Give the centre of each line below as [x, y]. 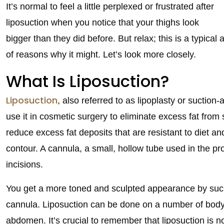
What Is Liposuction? [87, 81]
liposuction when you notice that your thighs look [102, 22]
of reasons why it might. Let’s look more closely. [101, 54]
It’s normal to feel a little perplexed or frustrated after [110, 6]
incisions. [24, 164]
